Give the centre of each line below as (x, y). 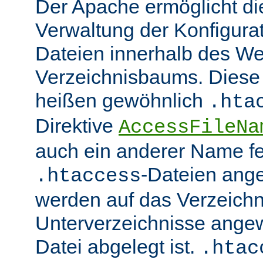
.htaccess (88, 176)
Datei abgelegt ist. (118, 247)
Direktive (77, 126)
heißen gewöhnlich (122, 101)
